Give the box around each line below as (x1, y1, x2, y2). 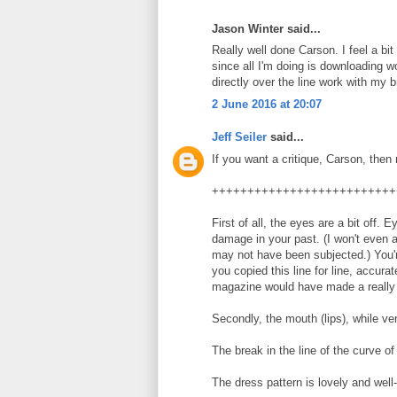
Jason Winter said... (212, 21, 321, 35)
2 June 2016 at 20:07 (212, 97, 322, 111)
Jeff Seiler (212, 130, 267, 144)
